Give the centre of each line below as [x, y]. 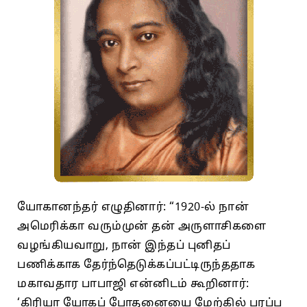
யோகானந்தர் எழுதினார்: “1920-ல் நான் [133, 207]
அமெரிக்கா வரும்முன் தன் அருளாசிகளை [142, 226]
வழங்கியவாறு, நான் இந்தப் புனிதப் [124, 246]
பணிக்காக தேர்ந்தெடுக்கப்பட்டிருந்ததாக [136, 265]
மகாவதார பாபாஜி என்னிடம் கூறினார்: [133, 284]
